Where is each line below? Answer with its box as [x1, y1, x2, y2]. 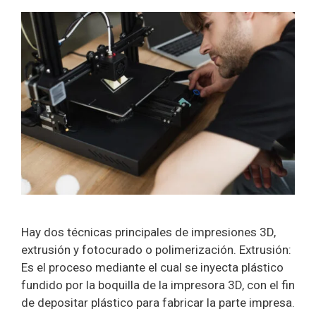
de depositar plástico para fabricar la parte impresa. [21, 296, 295, 310]
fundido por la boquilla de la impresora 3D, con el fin [21, 278, 295, 293]
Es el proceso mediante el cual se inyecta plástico [21, 260, 284, 275]
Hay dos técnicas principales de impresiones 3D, [21, 225, 276, 240]
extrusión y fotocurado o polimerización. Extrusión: [21, 243, 291, 257]
